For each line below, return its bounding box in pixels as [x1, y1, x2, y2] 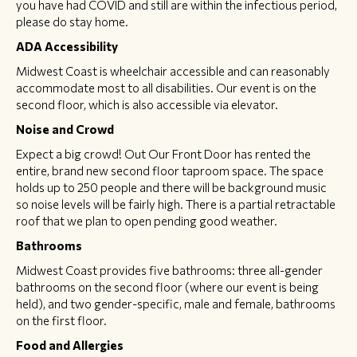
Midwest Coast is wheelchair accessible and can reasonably [16, 63, 330, 78]
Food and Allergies [16, 337, 124, 352]
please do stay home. [16, 14, 128, 29]
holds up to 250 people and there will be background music [16, 179, 327, 194]
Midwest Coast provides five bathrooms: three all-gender [16, 262, 323, 277]
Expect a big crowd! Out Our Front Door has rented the [16, 146, 311, 161]
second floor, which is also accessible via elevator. [16, 96, 278, 112]
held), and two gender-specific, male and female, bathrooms [16, 296, 335, 311]
